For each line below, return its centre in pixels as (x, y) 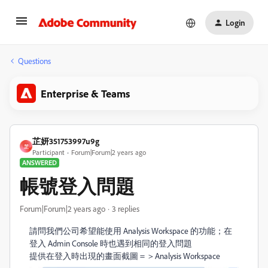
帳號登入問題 (77, 186)
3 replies (126, 208)
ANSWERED (39, 162)
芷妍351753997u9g (66, 141)
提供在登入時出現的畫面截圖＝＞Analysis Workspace (126, 256)
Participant (48, 152)
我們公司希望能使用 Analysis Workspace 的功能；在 (139, 231)
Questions (34, 61)
